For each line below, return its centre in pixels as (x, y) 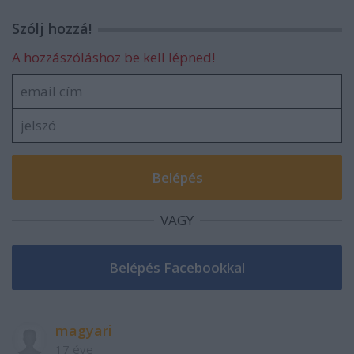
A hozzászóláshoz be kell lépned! (113, 57)
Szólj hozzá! (52, 28)
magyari (84, 330)
